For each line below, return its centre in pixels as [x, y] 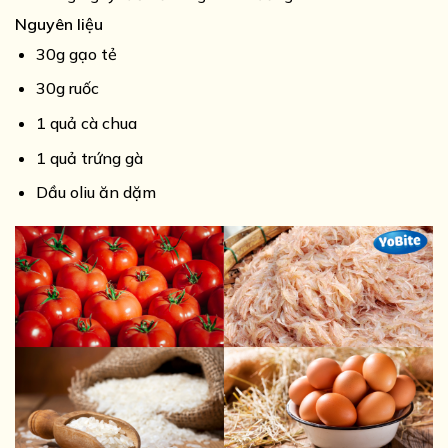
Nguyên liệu [61, 23]
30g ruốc [67, 88]
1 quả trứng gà [89, 157]
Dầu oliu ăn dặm [95, 192]
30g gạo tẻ [76, 53]
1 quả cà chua [86, 123]
